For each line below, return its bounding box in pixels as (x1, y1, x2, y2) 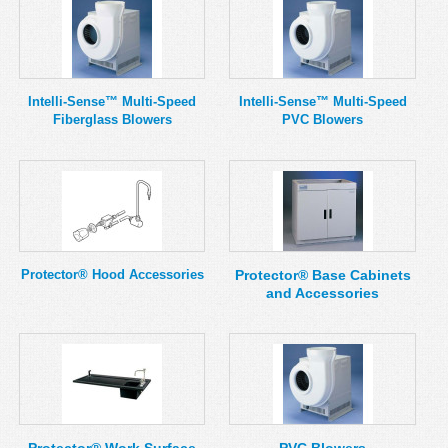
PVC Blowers (282, 112, 364, 127)
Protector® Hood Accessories (20, 267, 204, 282)
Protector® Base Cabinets (234, 267, 411, 283)
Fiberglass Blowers (52, 112, 172, 127)
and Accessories (266, 285, 380, 301)
